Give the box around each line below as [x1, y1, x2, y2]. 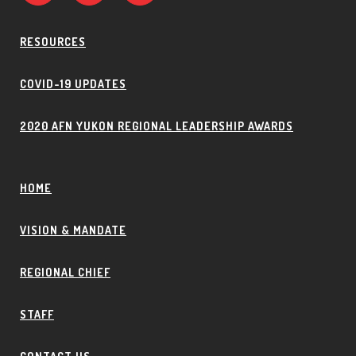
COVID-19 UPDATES [20, 77, 126, 91]
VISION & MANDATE [20, 223, 126, 238]
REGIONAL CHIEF [20, 265, 110, 280]
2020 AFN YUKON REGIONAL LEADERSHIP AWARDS [20, 119, 293, 133]
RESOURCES [20, 35, 86, 49]
